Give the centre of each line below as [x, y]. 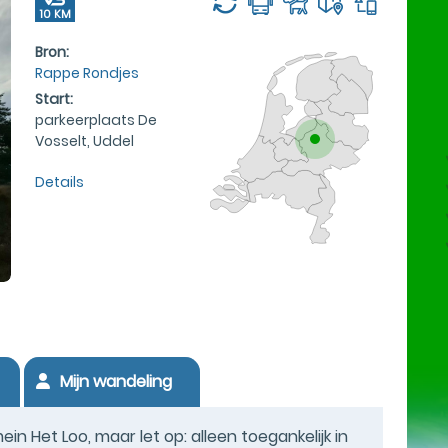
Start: [54, 98]
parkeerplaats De [96, 119]
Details [59, 181]
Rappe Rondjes [87, 72]
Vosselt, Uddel [84, 140]
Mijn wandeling [115, 381]
